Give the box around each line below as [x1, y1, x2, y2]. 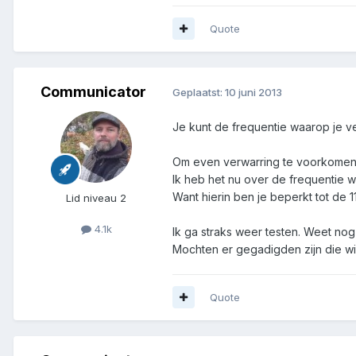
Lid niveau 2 [66, 191, 126, 204]
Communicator [40, 83, 146, 100]
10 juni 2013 [225, 86, 282, 99]
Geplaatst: [172, 86, 225, 99]
